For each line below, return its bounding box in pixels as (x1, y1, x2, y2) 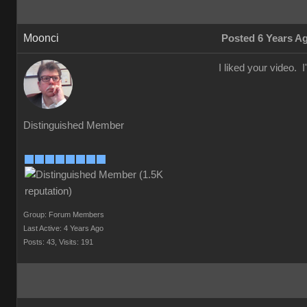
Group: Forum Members (23, 210, 104, 219)
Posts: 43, (23, 238, 57, 246)
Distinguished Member (23, 120, 124, 131)
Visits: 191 (59, 238, 93, 246)
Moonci (23, 32, 59, 44)
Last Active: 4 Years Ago (23, 224, 103, 232)
